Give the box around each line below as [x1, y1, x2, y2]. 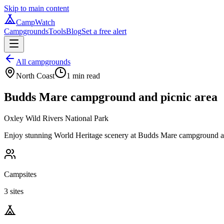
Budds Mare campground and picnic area [4, 90, 217, 103]
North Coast [16, 71, 54, 80]
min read [70, 71, 100, 80]
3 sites [4, 186, 23, 195]
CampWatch [16, 18, 55, 26]
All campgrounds [16, 57, 70, 66]
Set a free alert [81, 27, 126, 35]
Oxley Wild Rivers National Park [4, 113, 108, 122]
